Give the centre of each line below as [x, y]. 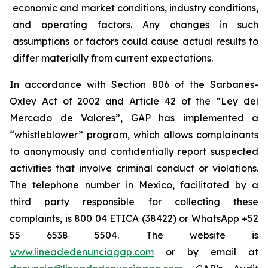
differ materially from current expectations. [113, 58]
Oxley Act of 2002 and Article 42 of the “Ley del [134, 101]
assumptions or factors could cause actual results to [135, 41]
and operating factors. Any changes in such [135, 25]
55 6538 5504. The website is [134, 235]
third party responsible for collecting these [134, 202]
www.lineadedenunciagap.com [82, 252]
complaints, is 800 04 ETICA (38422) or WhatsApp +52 [134, 218]
